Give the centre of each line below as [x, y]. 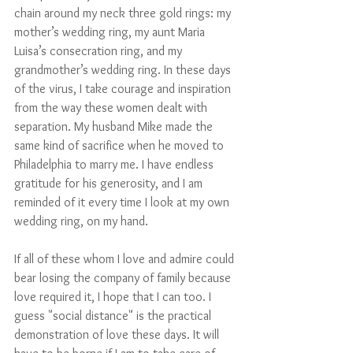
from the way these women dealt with [112, 108]
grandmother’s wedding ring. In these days [124, 70]
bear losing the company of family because [124, 278]
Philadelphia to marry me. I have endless [115, 165]
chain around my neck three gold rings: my [124, 13]
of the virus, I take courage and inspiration [124, 89]
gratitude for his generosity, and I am [110, 184]
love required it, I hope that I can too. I [114, 297]
